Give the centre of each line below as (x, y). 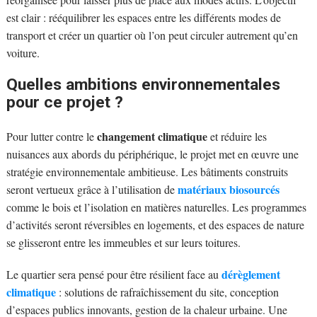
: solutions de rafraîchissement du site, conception (167, 292)
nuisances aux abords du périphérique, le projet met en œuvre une (152, 154)
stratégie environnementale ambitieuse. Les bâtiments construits (147, 171)
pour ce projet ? (64, 102)
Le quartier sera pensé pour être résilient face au (114, 274)
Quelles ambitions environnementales (143, 84)
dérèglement (250, 274)
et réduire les (237, 136)
